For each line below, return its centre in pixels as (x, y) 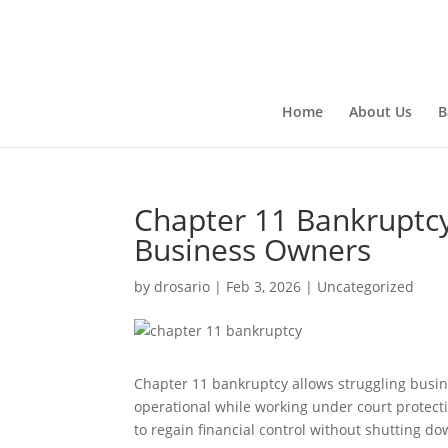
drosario (182, 286)
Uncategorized (366, 286)
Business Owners (253, 249)
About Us (380, 111)
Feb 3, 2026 (264, 286)
